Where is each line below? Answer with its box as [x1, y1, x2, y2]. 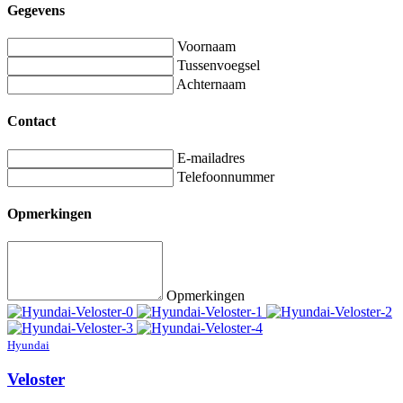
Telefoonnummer [177, 168, 274, 184]
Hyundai [7, 338, 49, 353]
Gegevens [7, 2, 65, 18]
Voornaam [177, 39, 236, 54]
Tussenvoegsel [177, 58, 260, 73]
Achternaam [176, 76, 246, 92]
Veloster [7, 369, 65, 389]
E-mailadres [177, 149, 245, 166]
